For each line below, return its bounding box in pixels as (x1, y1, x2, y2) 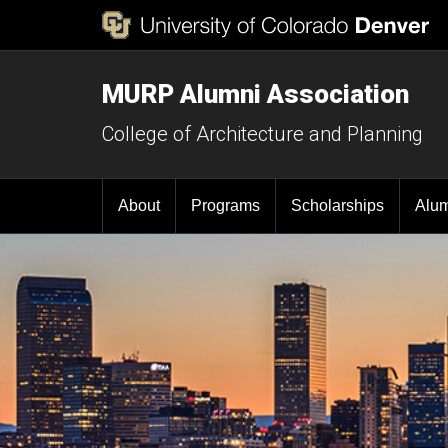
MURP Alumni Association (102, 79, 409, 109)
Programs (191, 197, 260, 214)
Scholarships (291, 197, 384, 214)
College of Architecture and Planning (102, 122, 423, 146)
